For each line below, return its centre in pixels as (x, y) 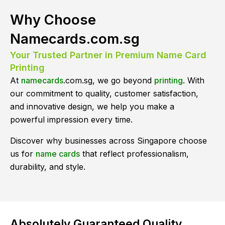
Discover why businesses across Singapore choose (108, 140)
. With (194, 80)
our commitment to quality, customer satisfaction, (104, 93)
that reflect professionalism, (134, 153)
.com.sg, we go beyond (109, 80)
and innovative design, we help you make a (92, 106)
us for (23, 153)
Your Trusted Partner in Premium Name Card (108, 55)
